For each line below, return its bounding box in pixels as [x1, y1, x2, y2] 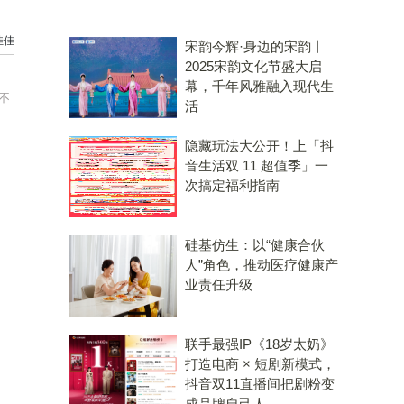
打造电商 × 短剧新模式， [185, 356, 335, 372]
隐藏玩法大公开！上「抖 [185, 138, 334, 153]
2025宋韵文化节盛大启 [185, 59, 322, 74]
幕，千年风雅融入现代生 [185, 78, 334, 94]
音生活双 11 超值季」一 [185, 158, 328, 173]
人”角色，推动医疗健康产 [185, 257, 338, 272]
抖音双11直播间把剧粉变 [185, 376, 335, 391]
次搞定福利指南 [185, 178, 280, 193]
